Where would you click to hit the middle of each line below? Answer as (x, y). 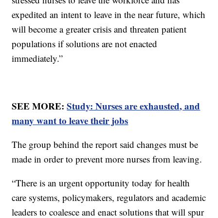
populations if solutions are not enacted (85, 44)
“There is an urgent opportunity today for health (101, 183)
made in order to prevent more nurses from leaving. (109, 159)
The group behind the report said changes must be (105, 145)
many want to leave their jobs (70, 121)
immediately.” (39, 58)
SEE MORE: (39, 106)
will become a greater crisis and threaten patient (99, 29)
